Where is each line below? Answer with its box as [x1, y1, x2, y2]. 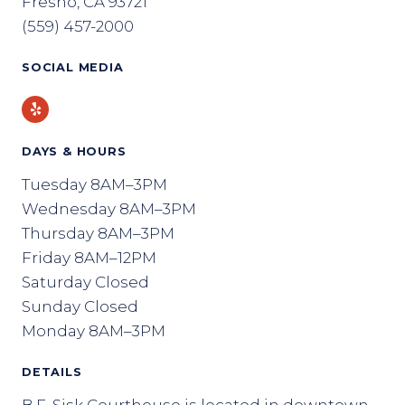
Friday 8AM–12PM [22, 249, 156, 267]
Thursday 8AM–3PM [22, 224, 174, 242]
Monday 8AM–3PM [22, 322, 165, 340]
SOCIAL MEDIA [22, 61, 124, 74]
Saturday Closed [22, 273, 149, 291]
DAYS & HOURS [22, 145, 127, 158]
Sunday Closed [22, 297, 138, 316]
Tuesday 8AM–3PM [22, 175, 167, 193]
